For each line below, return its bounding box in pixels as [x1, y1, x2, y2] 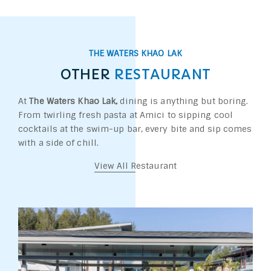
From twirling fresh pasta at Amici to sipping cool [18, 109, 233, 120]
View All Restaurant [94, 160, 177, 171]
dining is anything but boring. [117, 96, 249, 106]
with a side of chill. [18, 137, 99, 148]
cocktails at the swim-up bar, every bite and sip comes [18, 123, 252, 134]
